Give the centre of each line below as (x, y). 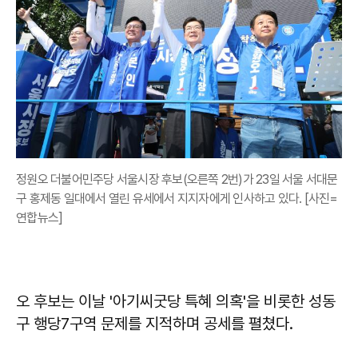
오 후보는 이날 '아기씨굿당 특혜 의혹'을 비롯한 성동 (176, 301)
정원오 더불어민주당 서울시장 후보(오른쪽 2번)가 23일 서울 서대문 (177, 179)
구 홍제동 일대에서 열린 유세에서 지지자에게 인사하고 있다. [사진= (177, 198)
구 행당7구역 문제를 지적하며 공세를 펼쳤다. (155, 323)
